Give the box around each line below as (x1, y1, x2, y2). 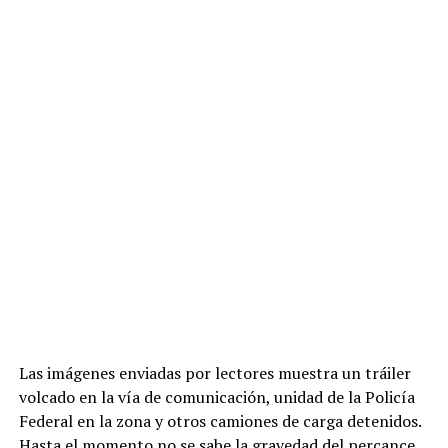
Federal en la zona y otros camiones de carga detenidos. (18, 410, 422, 432)
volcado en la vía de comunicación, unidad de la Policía (18, 386, 415, 408)
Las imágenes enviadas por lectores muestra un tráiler (18, 362, 411, 384)
